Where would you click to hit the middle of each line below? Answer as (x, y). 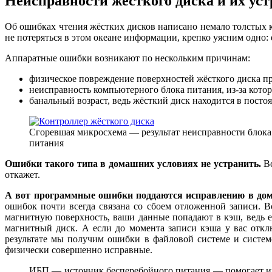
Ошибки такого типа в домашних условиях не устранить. (133, 164)
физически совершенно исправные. (79, 250)
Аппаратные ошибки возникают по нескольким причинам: (127, 58)
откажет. (22, 175)
